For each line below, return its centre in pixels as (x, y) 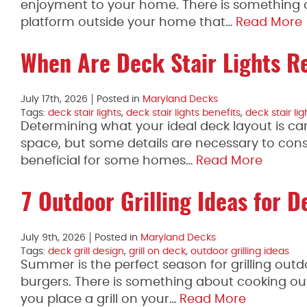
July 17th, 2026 (54, 99)
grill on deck (157, 251)
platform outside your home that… (128, 23)
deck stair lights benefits (183, 113)
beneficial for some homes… (108, 161)
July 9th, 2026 (53, 238)
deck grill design (86, 251)
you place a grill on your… (100, 299)
